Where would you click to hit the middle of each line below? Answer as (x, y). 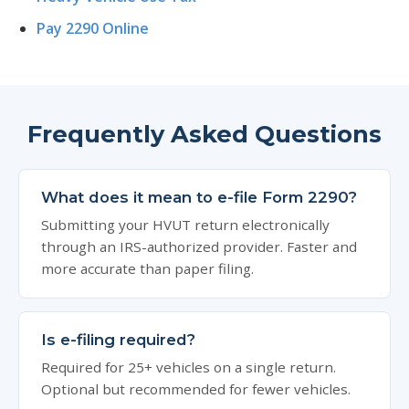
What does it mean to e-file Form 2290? (199, 197)
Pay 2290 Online (93, 28)
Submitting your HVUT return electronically (185, 225)
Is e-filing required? (118, 340)
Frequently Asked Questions (204, 134)
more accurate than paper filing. (147, 268)
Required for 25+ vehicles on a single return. (189, 367)
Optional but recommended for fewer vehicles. (196, 389)
